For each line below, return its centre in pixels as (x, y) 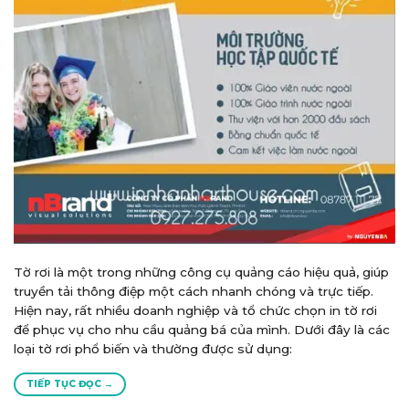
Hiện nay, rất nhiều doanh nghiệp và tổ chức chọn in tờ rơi (195, 310)
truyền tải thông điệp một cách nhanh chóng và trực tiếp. (194, 291)
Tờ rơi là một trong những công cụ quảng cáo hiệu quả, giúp (201, 272)
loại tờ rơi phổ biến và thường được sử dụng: (153, 348)
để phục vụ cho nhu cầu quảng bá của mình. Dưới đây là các (202, 329)
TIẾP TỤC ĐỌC (66, 384)
